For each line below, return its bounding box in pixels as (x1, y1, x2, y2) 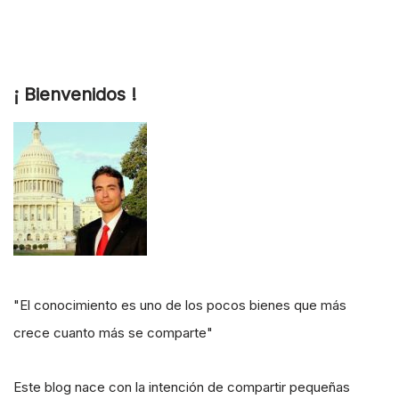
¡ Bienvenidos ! (13, 84, 136, 105)
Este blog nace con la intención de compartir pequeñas (13, 379, 350, 395)
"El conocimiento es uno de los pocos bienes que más (13, 297, 346, 313)
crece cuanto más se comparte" (13, 324, 213, 341)
